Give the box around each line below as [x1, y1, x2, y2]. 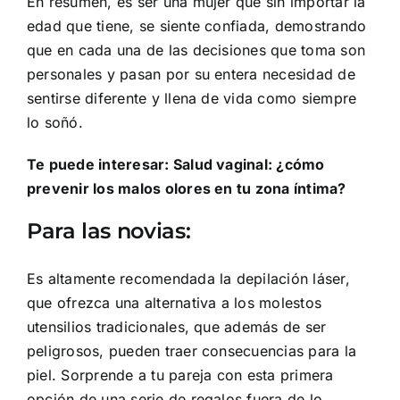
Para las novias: [27, 217, 191, 244]
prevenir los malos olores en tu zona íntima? [27, 179, 346, 197]
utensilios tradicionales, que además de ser [27, 318, 327, 337]
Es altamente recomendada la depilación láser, [27, 270, 350, 288]
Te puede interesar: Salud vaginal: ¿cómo [27, 154, 325, 173]
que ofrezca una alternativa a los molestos [27, 294, 322, 312]
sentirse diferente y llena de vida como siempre [27, 88, 357, 107]
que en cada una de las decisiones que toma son [27, 40, 366, 59]
